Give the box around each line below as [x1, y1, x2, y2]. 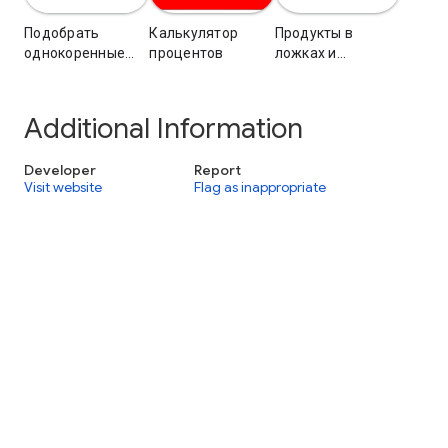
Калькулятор [149, 24, 239, 41]
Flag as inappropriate [194, 178, 326, 197]
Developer [24, 160, 96, 179]
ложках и [274, 44, 337, 61]
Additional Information [24, 110, 303, 146]
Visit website [24, 178, 102, 197]
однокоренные [24, 44, 125, 61]
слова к [24, 64, 75, 81]
